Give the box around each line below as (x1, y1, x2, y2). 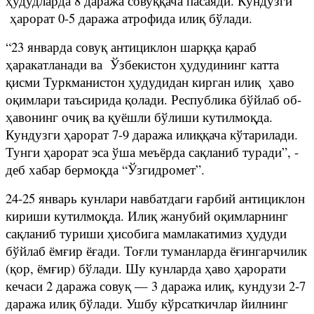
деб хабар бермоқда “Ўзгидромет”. (6, 160, 205, 178)
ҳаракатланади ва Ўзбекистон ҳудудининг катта (6, 55, 279, 73)
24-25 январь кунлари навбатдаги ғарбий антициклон (6, 189, 305, 207)
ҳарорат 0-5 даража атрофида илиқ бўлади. (6, 8, 252, 27)
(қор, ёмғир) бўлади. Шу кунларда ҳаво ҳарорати (6, 259, 286, 277)
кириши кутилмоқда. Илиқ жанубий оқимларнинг (6, 206, 288, 224)
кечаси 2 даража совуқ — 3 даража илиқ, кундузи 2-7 (6, 276, 306, 294)
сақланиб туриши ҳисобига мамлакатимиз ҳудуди (6, 224, 287, 242)
